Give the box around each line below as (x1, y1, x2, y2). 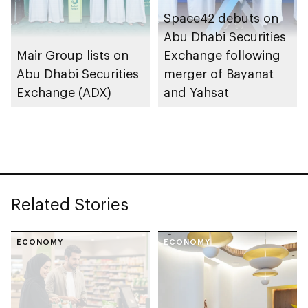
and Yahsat (164, 84, 229, 100)
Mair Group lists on (16, 47, 129, 63)
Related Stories (11, 193, 129, 214)
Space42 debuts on (164, 10, 278, 25)
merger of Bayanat (164, 65, 274, 81)
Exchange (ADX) (16, 84, 111, 100)
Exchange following (164, 47, 280, 63)
